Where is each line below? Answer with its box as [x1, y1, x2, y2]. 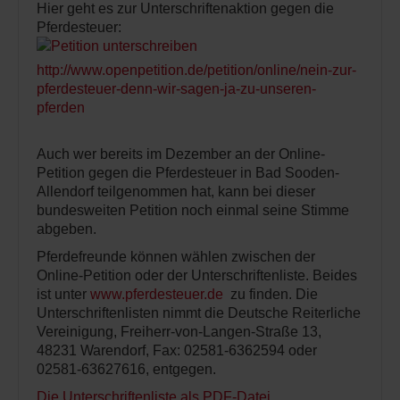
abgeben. [37, 221, 96, 237]
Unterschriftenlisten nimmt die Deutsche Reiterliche [37, 305, 361, 321]
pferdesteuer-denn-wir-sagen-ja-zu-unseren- [37, 81, 316, 96]
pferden [37, 100, 85, 115]
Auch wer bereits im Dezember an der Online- [37, 146, 325, 162]
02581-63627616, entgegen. [37, 362, 216, 377]
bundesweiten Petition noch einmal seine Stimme [37, 203, 349, 218]
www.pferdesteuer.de [90, 287, 223, 302]
